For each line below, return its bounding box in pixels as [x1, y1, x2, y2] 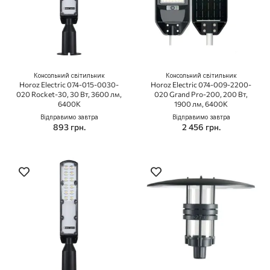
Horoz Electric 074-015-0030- [19, 80, 119, 89]
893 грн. [52, 122, 86, 133]
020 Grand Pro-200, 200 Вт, [154, 90, 248, 99]
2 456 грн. [181, 122, 221, 133]
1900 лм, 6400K [174, 99, 228, 108]
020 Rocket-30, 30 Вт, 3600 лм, [16, 90, 122, 99]
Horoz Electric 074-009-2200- [151, 80, 251, 89]
